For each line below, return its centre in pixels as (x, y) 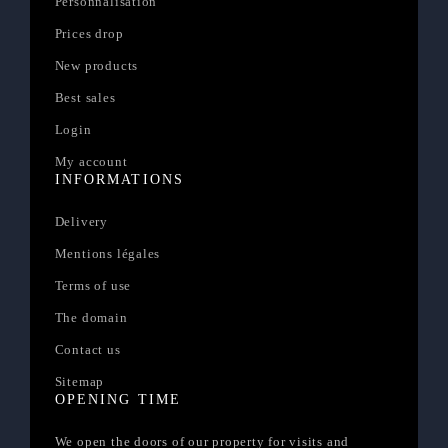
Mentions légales (107, 254)
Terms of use (93, 286)
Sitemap (79, 382)
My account (91, 162)
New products (96, 66)
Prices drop (89, 34)
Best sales (85, 98)
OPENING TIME (117, 400)
